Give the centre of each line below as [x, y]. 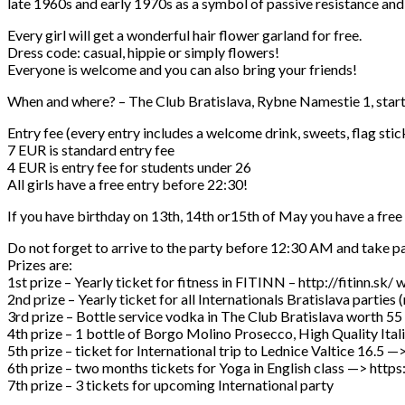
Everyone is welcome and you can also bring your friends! [182, 70]
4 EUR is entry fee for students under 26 [129, 167]
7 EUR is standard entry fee [91, 150]
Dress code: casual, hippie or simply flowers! [143, 52]
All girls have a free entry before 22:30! [127, 184]
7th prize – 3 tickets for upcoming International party [170, 385]
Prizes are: [40, 265]
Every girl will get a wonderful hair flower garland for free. [184, 35]
